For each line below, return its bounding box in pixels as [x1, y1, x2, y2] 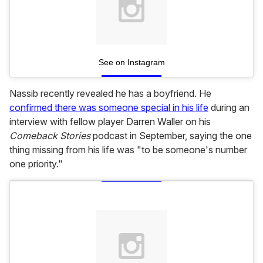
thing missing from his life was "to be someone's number [9, 144, 247, 156]
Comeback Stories [9, 130, 90, 142]
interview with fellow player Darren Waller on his [9, 116, 211, 128]
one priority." [9, 158, 63, 170]
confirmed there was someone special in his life [9, 102, 208, 114]
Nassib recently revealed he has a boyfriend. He [9, 87, 211, 100]
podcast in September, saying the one [90, 130, 252, 142]
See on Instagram [98, 58, 165, 68]
